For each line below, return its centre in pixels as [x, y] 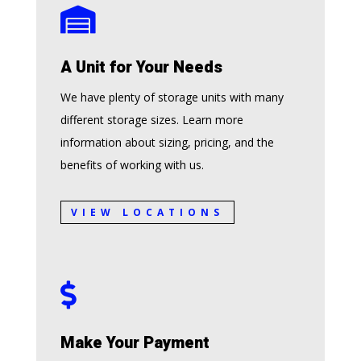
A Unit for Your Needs [141, 68]
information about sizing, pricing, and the [167, 143]
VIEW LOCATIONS [147, 212]
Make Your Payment [135, 343]
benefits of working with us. [132, 165]
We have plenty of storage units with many [172, 98]
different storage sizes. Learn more [151, 120]
